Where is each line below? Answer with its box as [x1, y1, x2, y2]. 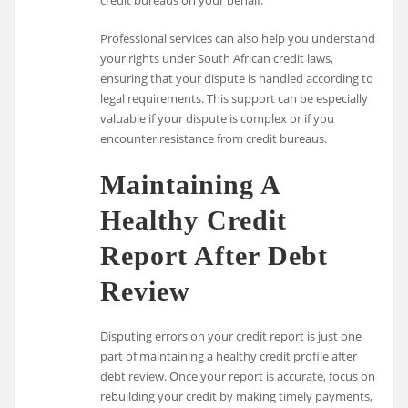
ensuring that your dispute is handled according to [100, 70, 374, 87]
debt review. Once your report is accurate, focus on [100, 367, 376, 384]
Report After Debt [100, 240, 329, 271]
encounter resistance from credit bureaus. [100, 130, 328, 148]
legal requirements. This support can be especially [100, 90, 369, 107]
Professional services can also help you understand [100, 30, 376, 47]
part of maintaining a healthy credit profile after [100, 347, 358, 364]
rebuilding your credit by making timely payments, [100, 387, 373, 404]
